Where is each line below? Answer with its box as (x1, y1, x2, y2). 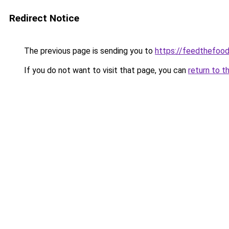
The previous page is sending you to (22, 46, 155, 56)
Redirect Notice (9, 12, 79, 24)
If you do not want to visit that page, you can (22, 65, 188, 75)
